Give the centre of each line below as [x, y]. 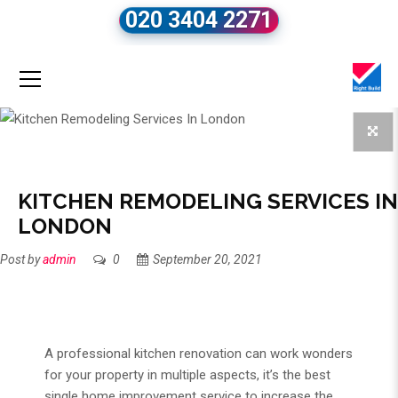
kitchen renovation [188, 354]
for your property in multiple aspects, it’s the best [187, 375]
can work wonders [297, 354]
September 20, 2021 [207, 260]
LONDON [65, 227]
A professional [89, 354]
